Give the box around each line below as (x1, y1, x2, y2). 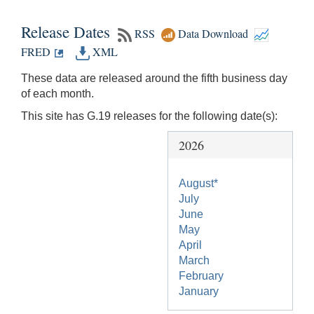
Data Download (175, 25, 248, 41)
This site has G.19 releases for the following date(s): (21, 110, 278, 123)
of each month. (21, 88, 94, 100)
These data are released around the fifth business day (21, 72, 287, 85)
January (179, 285, 219, 298)
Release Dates (21, 20, 114, 42)
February (179, 270, 224, 282)
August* (179, 177, 218, 190)
